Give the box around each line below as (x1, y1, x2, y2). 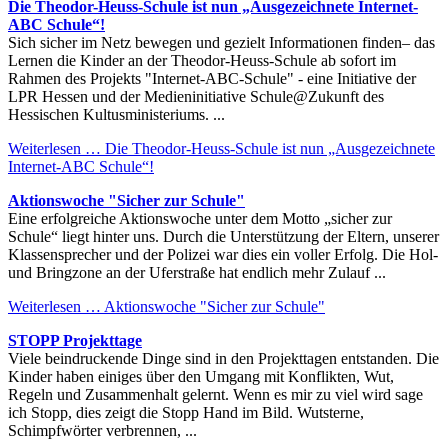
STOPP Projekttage (8, 331, 142, 349)
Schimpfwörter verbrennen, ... (8, 421, 197, 439)
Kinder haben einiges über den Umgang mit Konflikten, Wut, (8, 367, 394, 385)
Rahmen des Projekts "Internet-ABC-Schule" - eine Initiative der (8, 69, 416, 87)
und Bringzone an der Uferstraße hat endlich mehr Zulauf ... (8, 263, 386, 281)
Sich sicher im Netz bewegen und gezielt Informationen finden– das (8, 33, 435, 51)
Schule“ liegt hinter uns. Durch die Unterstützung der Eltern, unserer (8, 227, 439, 245)
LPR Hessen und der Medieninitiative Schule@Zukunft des (8, 87, 384, 105)
